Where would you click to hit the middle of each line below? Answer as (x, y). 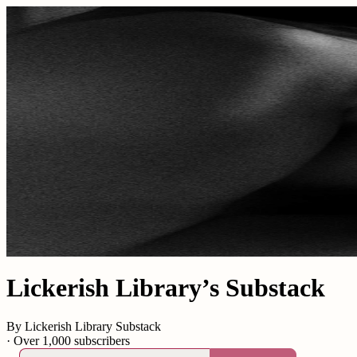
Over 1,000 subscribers (72, 341)
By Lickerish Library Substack (84, 327)
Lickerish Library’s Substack (166, 288)
